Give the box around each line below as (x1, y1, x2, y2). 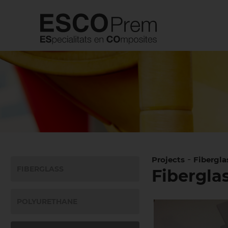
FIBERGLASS (17, 164, 64, 174)
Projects (151, 155, 185, 164)
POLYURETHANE (17, 197, 78, 206)
